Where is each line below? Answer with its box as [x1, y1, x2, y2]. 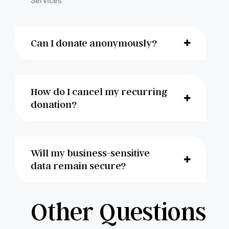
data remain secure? [31, 159, 126, 172]
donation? [31, 98, 77, 110]
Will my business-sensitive [31, 146, 150, 159]
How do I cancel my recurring [31, 85, 168, 98]
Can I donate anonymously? [31, 36, 157, 49]
